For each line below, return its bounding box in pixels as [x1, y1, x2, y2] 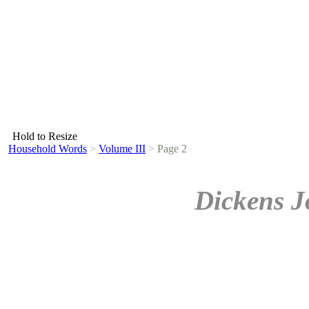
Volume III [99, 143, 146, 154]
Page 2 [154, 143, 187, 154]
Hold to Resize [12, 130, 77, 142]
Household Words [8, 143, 87, 154]
